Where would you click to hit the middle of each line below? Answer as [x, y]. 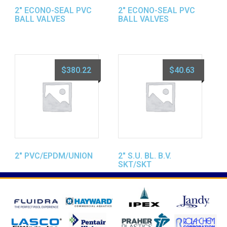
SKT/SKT [135, 165]
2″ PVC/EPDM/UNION [54, 156]
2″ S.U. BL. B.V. [145, 156]
